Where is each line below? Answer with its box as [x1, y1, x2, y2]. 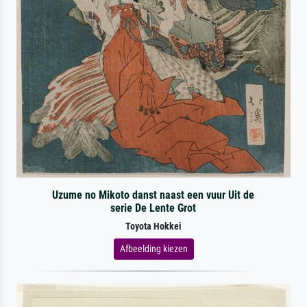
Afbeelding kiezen [119, 243, 188, 254]
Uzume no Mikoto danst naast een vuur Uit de [52, 188, 255, 201]
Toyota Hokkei [125, 220, 182, 232]
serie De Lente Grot [110, 201, 197, 214]
